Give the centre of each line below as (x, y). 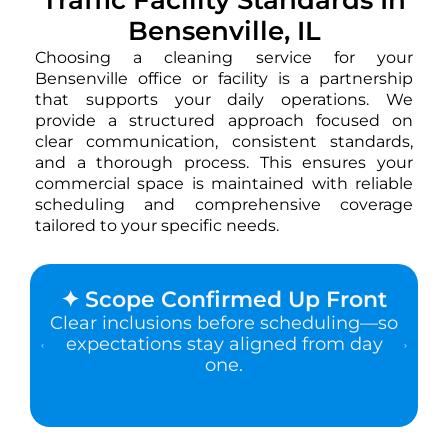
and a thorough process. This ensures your (224, 162)
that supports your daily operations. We (224, 99)
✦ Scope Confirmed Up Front (224, 299)
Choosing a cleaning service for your (224, 57)
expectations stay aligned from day (224, 343)
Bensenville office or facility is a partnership (224, 78)
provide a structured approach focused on (224, 120)
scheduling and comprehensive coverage (224, 204)
